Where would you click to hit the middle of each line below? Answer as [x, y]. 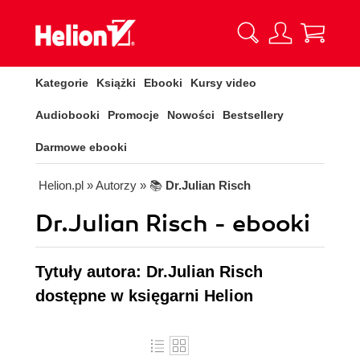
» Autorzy [112, 185]
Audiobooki [67, 115]
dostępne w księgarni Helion [144, 296]
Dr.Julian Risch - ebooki [173, 224]
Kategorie [62, 83]
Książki [116, 83]
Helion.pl [61, 185]
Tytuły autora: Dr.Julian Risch [149, 272]
